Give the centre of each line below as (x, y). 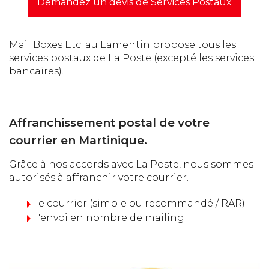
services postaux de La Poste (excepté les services (131, 58)
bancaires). (36, 71)
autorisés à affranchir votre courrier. (99, 177)
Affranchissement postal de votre (109, 123)
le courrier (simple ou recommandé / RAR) (140, 203)
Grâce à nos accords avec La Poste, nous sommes (131, 164)
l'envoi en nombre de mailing (110, 218)
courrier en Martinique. (78, 140)
